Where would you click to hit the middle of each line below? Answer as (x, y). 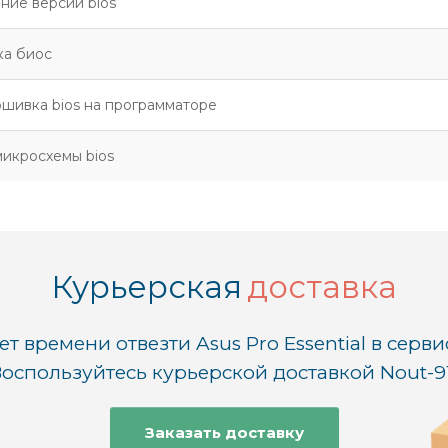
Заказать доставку (224, 432)
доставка (322, 287)
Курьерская (146, 287)
